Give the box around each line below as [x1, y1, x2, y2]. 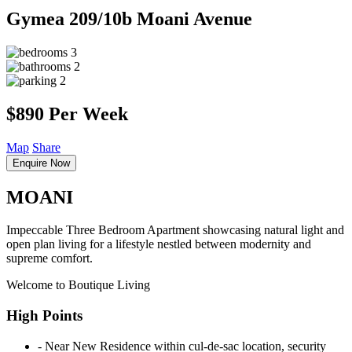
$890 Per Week [6, 103, 128, 124]
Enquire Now [13, 156, 70, 169]
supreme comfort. [6, 251, 93, 266]
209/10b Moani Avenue [69, 8, 252, 29]
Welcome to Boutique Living [6, 278, 150, 292]
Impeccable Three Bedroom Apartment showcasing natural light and [6, 223, 344, 237]
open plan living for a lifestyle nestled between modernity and [6, 237, 311, 251]
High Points [6, 307, 82, 324]
